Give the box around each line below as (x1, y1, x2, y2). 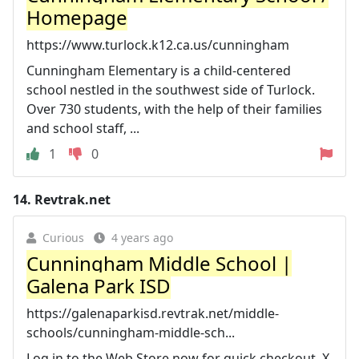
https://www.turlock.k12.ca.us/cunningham (26, 36, 289, 54)
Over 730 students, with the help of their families (26, 100, 322, 118)
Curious (42, 230, 84, 245)
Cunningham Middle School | (26, 250, 292, 276)
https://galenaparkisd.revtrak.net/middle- (26, 305, 279, 322)
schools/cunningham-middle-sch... (26, 324, 235, 341)
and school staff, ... (26, 119, 139, 137)
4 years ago (111, 230, 173, 245)
